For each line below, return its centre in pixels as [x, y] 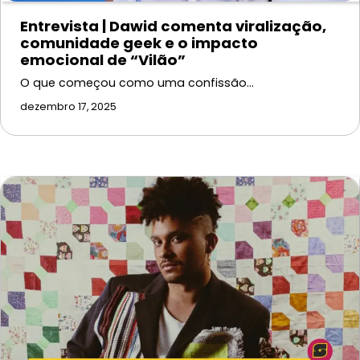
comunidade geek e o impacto [139, 43]
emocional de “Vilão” [103, 59]
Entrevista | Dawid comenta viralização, [173, 26]
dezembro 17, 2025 [68, 106]
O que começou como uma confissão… [137, 82]
